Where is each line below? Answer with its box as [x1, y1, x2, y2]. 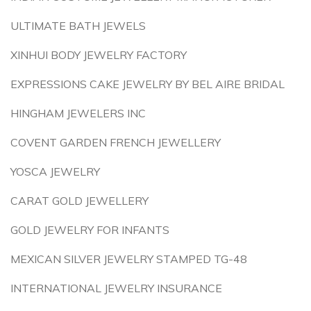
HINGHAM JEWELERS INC [10, 106, 146, 120]
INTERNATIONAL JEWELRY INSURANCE [10, 281, 222, 295]
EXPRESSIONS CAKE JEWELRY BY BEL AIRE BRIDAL [10, 77, 285, 91]
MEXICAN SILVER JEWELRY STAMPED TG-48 [10, 252, 247, 266]
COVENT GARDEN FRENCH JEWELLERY [10, 135, 221, 149]
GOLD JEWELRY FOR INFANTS [10, 223, 169, 237]
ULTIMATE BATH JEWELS [10, 19, 146, 33]
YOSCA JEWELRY [10, 165, 100, 178]
